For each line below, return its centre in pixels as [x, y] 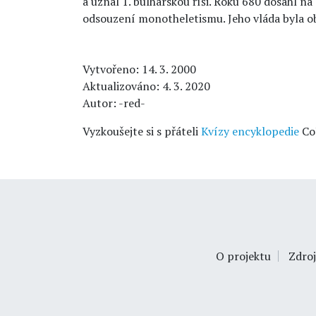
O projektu [243, 256]
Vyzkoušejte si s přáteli [142, 131]
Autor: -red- [114, 103]
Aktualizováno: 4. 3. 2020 [146, 86]
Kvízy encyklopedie [250, 131]
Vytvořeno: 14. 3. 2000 [139, 69]
